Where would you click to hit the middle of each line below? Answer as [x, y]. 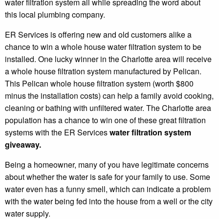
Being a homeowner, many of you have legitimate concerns [107, 165]
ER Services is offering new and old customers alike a [98, 35]
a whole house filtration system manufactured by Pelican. [103, 71]
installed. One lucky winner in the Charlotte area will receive [108, 59]
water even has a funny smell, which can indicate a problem [108, 189]
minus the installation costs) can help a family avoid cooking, [109, 96]
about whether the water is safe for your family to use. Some [108, 177]
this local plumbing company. [55, 15]
